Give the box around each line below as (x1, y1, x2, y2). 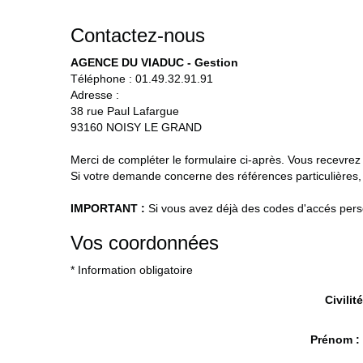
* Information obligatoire (70, 263, 193, 276)
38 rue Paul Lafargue (70, 104, 179, 117)
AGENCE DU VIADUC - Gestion (70, 55, 238, 69)
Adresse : (70, 88, 119, 101)
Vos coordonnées (70, 231, 219, 254)
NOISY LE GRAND (106, 120, 202, 134)
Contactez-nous (70, 23, 205, 46)
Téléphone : (70, 71, 135, 85)
